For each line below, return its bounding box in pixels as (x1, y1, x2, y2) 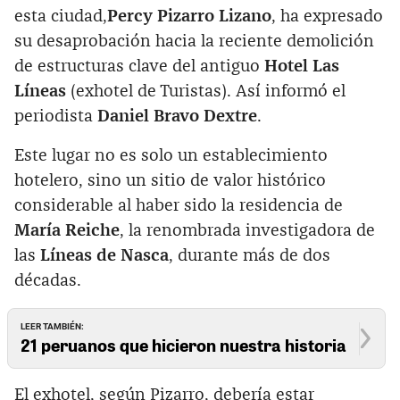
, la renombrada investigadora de (120, 222, 375, 240)
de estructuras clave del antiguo (14, 58, 264, 76)
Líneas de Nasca (36, 247, 169, 265)
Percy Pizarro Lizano (107, 8, 271, 26)
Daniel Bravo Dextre (97, 108, 257, 126)
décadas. (14, 272, 81, 290)
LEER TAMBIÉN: (21, 321, 85, 331)
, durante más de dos (169, 247, 330, 265)
